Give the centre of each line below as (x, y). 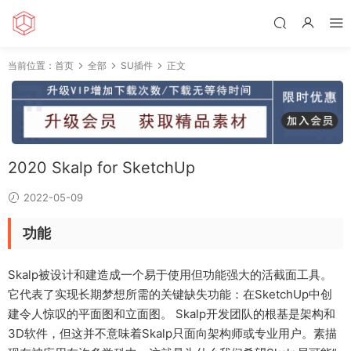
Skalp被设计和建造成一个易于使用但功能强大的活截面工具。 (170, 275)
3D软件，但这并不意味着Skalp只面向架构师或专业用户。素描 (172, 334)
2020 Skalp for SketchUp (101, 168)
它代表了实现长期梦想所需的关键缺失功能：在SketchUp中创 (170, 295)
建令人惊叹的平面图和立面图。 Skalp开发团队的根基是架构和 (172, 314)
